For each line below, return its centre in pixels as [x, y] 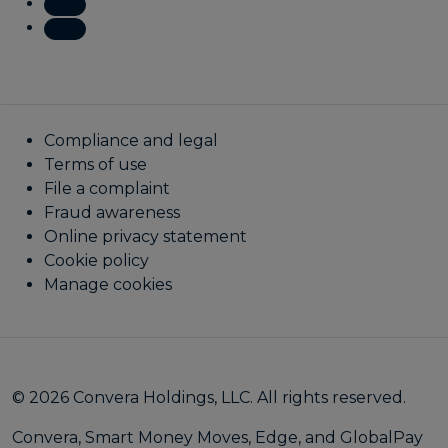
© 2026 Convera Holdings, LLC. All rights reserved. [209, 397]
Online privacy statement [145, 236]
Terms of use [95, 164]
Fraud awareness [112, 212]
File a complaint [107, 188]
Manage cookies [108, 284]
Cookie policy [96, 260]
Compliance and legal [131, 140]
